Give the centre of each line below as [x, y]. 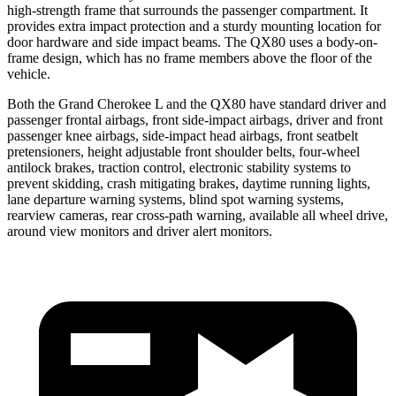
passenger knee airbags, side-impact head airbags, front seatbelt [183, 135]
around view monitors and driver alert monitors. [140, 231]
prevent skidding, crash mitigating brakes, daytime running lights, [189, 183]
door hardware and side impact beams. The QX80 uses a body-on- [192, 42]
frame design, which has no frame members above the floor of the [190, 57]
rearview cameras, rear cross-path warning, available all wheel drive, [198, 215]
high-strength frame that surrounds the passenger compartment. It [187, 10]
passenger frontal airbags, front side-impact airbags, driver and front [195, 119]
